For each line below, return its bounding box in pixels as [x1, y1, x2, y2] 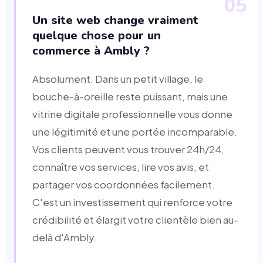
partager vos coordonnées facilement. [32, 178, 215, 191]
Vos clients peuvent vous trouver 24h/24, [32, 143, 224, 156]
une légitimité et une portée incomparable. [32, 126, 237, 139]
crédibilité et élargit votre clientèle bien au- [32, 214, 238, 227]
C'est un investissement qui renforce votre [32, 196, 232, 209]
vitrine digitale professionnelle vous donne [32, 108, 232, 121]
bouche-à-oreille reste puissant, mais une [32, 90, 228, 103]
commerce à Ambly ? [32, 43, 150, 59]
